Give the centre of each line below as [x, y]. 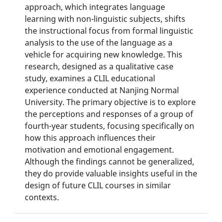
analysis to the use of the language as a [98, 43]
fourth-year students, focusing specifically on [109, 126]
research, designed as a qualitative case [99, 66]
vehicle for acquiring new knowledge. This [103, 55]
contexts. [42, 197]
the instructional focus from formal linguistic [109, 31]
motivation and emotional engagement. [99, 150]
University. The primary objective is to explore [110, 102]
